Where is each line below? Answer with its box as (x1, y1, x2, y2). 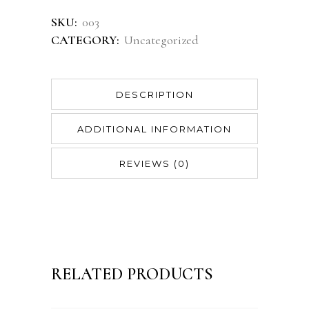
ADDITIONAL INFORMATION (77, 123, 232, 134)
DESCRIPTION (115, 89, 194, 100)
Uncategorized (124, 32, 199, 48)
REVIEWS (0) (119, 158, 190, 169)
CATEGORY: (51, 32, 122, 48)
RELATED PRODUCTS (51, 264, 213, 284)
